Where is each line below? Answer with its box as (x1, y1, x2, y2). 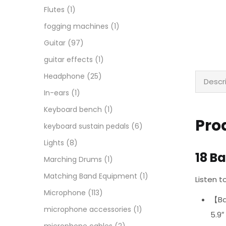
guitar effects (44, 54, 93, 65)
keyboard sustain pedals (44, 121, 129, 131)
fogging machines (44, 21, 108, 31)
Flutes (44, 5, 65, 15)
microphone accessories (44, 204, 131, 214)
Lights (44, 138, 64, 148)
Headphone (44, 71, 85, 81)
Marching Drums (44, 154, 102, 164)
